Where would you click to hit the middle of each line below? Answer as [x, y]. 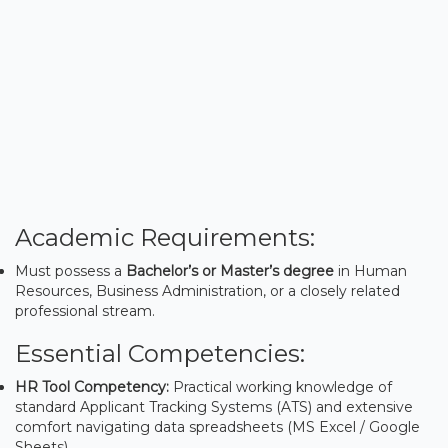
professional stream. [85, 310]
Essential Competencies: [160, 353]
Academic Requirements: [165, 237]
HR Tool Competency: [92, 386]
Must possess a [70, 270]
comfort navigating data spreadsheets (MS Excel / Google [217, 426]
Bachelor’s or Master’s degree [230, 270]
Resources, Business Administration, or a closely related [207, 290]
